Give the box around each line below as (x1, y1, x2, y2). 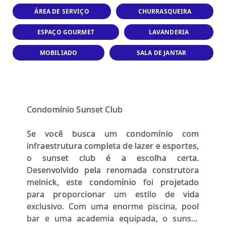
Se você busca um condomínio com (26, 128, 199, 139)
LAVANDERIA (148, 27, 189, 36)
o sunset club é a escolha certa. (26, 152, 199, 163)
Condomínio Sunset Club (26, 103, 123, 115)
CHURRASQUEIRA (138, 7, 192, 16)
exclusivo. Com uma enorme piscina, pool (26, 200, 199, 212)
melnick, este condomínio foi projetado (26, 176, 199, 188)
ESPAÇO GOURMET (37, 27, 94, 36)
